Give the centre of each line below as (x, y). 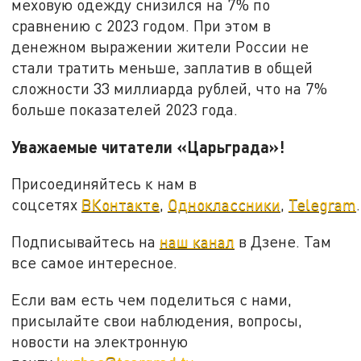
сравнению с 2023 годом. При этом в (141, 25)
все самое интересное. (95, 262)
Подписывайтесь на (86, 241)
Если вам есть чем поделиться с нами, (152, 299)
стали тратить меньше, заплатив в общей (162, 67)
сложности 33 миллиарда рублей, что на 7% (170, 88)
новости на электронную (100, 341)
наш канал (197, 241)
